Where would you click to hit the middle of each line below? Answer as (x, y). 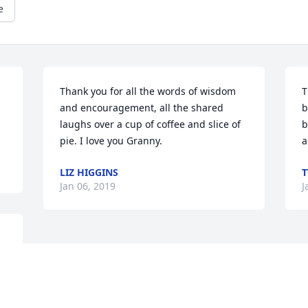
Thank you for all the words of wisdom (148, 91)
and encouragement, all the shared (142, 108)
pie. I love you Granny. (111, 141)
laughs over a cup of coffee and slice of (151, 124)
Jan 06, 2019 (88, 186)
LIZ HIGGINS (89, 173)
